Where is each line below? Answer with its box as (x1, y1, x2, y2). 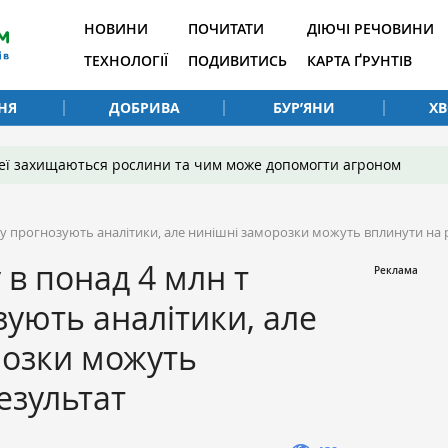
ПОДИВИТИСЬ (188, 51, 287, 70)
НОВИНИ (84, 19, 148, 38)
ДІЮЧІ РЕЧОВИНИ (307, 19, 434, 38)
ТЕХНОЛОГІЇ (84, 51, 168, 70)
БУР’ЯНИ (273, 97, 335, 117)
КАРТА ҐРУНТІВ (307, 51, 412, 70)
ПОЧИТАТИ (188, 19, 264, 38)
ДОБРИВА (108, 97, 180, 117)
